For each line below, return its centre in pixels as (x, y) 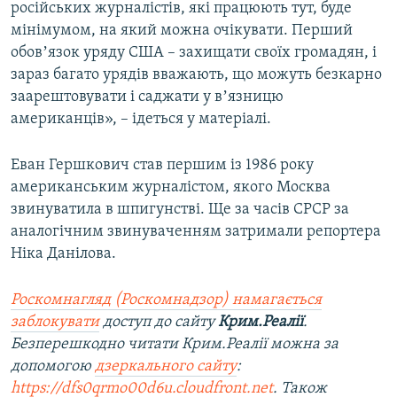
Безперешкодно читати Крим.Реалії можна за (175, 345)
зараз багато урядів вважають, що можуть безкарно (196, 75)
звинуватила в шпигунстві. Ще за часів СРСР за (180, 210)
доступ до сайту (159, 323)
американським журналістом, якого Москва (171, 188)
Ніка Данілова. (63, 254)
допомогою (53, 367)
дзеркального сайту (166, 367)
